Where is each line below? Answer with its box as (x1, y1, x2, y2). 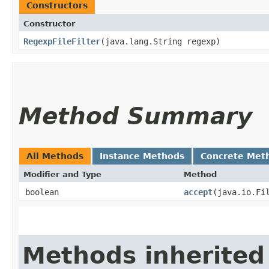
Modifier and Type (23, 169, 101, 179)
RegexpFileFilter (23, 36, 100, 46)
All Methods (26, 151, 83, 161)
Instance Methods (100, 151, 184, 161)
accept (184, 187, 213, 197)
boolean (25, 187, 59, 197)
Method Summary (19, 102, 252, 130)
